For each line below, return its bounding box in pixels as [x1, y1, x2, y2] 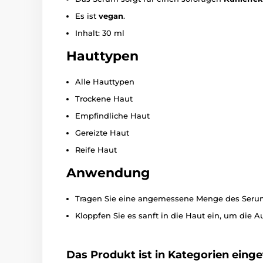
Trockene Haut [75, 93, 133, 103]
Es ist [75, 11, 99, 21]
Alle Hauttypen [75, 76, 134, 86]
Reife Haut [75, 144, 117, 154]
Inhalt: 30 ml [75, 28, 124, 38]
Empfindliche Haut [75, 110, 150, 120]
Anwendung [66, 164, 150, 181]
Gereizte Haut [75, 127, 129, 137]
